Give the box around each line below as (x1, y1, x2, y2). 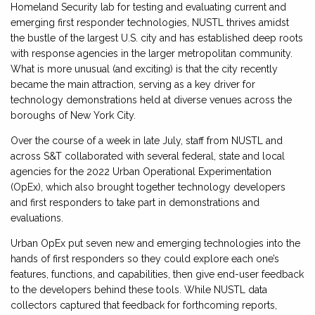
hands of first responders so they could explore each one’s (11, 253, 279, 265)
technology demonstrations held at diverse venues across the (11, 94, 292, 106)
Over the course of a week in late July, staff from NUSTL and (11, 135, 283, 147)
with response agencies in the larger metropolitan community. (11, 48, 292, 60)
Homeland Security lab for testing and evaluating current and (11, 1, 286, 13)
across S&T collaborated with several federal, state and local (11, 150, 285, 162)
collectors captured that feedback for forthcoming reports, (11, 300, 277, 311)
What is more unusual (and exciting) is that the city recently (11, 63, 278, 75)
